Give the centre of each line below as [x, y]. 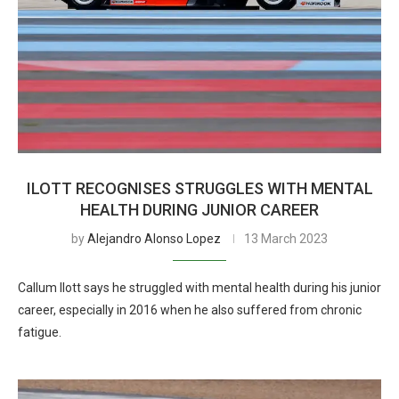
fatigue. [40, 332]
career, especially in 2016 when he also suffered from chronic [190, 310]
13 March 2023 [286, 239]
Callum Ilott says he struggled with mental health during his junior [199, 288]
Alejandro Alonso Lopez [154, 239]
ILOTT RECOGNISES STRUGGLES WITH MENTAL [199, 188]
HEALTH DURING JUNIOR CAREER [199, 210]
